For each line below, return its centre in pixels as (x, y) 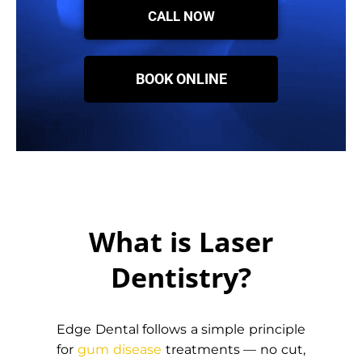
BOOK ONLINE (181, 79)
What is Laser (181, 242)
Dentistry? (181, 277)
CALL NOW (181, 16)
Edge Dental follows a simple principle (181, 329)
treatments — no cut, (234, 349)
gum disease (119, 349)
